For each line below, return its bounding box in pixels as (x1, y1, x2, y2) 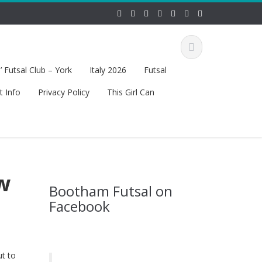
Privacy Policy (37, 87, 89, 98)
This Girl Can (106, 87, 154, 98)
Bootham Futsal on (49, 181, 173, 201)
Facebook (49, 196, 110, 216)
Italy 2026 (89, 64, 126, 75)
